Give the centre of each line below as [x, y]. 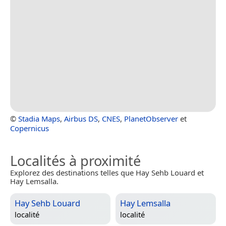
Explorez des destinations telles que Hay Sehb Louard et [107, 172]
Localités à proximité [75, 160]
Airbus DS [81, 118]
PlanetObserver [151, 118]
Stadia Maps [39, 118]
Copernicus [30, 128]
